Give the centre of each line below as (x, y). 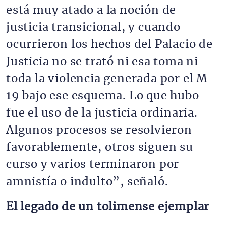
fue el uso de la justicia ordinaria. (102, 113)
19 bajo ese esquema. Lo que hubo (103, 96)
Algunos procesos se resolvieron (99, 130)
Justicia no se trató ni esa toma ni (102, 62)
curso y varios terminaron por (93, 164)
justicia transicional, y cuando (93, 27)
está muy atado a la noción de (91, 10)
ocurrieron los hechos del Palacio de (109, 44)
